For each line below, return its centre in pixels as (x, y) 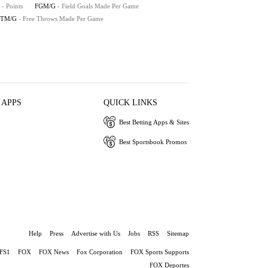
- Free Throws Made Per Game (61, 19)
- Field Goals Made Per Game (98, 6)
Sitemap (178, 233)
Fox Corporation (100, 252)
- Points (12, 6)
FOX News (54, 252)
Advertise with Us (96, 233)
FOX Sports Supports (160, 252)
